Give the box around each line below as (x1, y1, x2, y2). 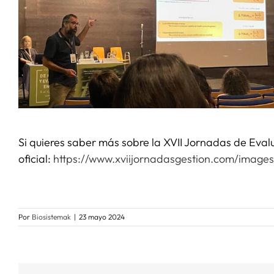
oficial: (18, 151, 53, 166)
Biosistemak (32, 212, 71, 221)
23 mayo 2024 (79, 212, 125, 221)
